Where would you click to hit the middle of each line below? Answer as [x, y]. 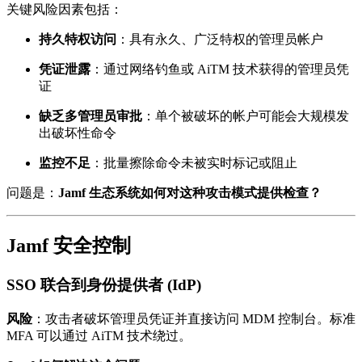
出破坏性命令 [78, 133]
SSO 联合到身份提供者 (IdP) [104, 285]
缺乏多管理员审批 [90, 116]
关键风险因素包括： [65, 10]
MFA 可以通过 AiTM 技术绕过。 [99, 335]
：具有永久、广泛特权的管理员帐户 [220, 40]
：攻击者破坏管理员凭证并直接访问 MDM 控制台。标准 [194, 318]
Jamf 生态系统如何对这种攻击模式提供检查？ [190, 193]
